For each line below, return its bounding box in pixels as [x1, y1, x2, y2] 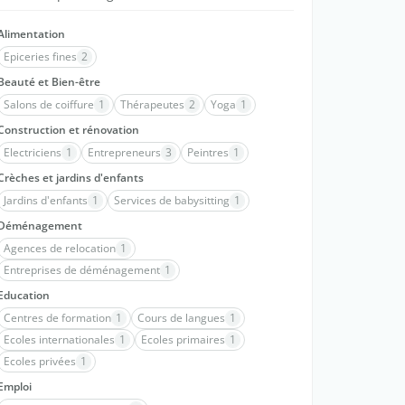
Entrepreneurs [88, 145, 161, 160]
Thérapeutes [120, 97, 184, 112]
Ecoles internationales [4, 332, 115, 347]
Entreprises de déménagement [4, 262, 160, 278]
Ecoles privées [4, 353, 76, 369]
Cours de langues [137, 310, 225, 325]
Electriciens [4, 145, 61, 160]
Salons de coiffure [4, 97, 94, 112]
